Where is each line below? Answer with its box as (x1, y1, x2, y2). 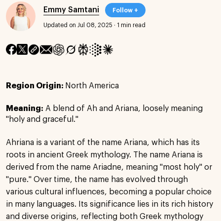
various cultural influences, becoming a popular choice (6, 187, 212, 196)
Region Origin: (6, 81, 65, 90)
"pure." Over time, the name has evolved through (6, 175, 188, 184)
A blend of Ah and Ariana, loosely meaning (45, 104, 203, 112)
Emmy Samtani (43, 5, 99, 14)
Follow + (112, 7, 138, 13)
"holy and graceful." (6, 115, 78, 123)
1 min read (117, 22, 146, 28)
